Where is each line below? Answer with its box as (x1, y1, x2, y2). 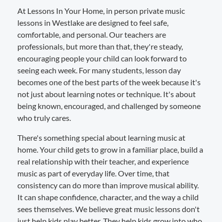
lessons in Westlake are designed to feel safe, (17, 17, 168, 27)
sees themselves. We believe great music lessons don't (17, 204, 200, 214)
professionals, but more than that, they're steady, (17, 41, 183, 51)
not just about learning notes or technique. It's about (17, 89, 196, 99)
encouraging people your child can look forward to (17, 53, 187, 63)
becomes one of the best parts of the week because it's (17, 77, 201, 87)
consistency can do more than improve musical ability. (17, 180, 199, 190)
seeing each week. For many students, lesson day (17, 65, 181, 75)
